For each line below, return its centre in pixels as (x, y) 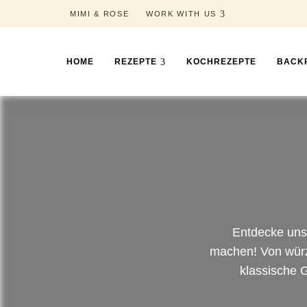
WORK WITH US (181, 14)
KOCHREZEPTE (221, 62)
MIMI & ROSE (100, 14)
